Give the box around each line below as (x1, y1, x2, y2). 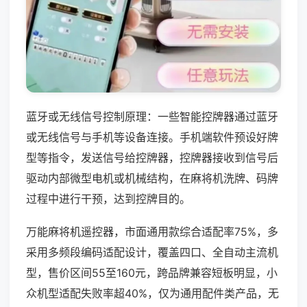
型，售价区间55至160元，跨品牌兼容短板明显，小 (26, 265, 278, 280)
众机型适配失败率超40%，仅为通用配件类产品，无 (26, 286, 279, 300)
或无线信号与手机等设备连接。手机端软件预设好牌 (26, 130, 278, 144)
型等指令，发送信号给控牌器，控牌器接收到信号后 (26, 150, 278, 164)
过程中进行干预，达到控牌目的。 (26, 191, 191, 206)
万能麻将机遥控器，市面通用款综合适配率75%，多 (26, 224, 278, 238)
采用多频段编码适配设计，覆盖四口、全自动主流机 (26, 245, 278, 259)
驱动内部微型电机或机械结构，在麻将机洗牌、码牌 (26, 171, 278, 185)
